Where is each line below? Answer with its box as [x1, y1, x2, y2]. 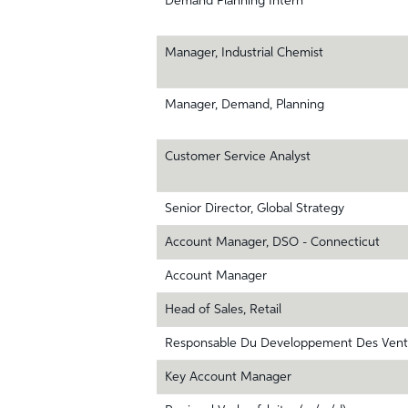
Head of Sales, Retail [165, 303, 281, 316]
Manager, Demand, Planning [165, 98, 324, 111]
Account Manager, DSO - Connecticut [165, 236, 380, 249]
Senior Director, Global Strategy [165, 202, 344, 215]
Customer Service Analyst [165, 150, 311, 163]
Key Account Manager [165, 371, 291, 383]
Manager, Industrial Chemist [165, 46, 323, 59]
